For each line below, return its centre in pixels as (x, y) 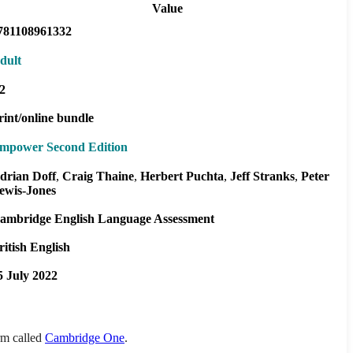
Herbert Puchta (182, 176)
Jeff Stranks (262, 176)
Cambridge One (85, 337)
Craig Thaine (98, 176)
